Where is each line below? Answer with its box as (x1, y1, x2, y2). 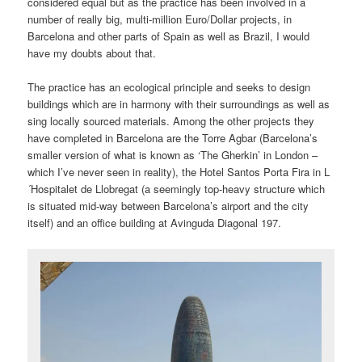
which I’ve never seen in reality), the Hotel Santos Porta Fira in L (27, 164, 330, 180)
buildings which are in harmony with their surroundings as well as (27, 96, 330, 112)
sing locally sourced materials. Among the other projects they (27, 113, 315, 129)
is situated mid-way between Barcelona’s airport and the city (27, 198, 309, 214)
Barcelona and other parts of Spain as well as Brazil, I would (27, 28, 310, 44)
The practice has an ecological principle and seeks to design (27, 79, 311, 95)
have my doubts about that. (27, 45, 157, 61)
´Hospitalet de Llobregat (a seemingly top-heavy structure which (27, 181, 326, 197)
